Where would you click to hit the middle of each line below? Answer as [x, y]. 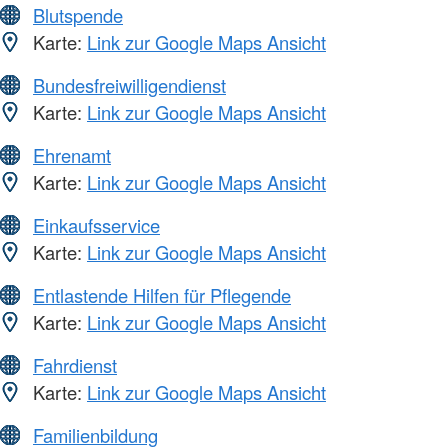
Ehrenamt [72, 155]
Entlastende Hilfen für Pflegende [162, 295]
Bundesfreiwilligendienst [129, 85]
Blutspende [78, 15]
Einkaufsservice [96, 225]
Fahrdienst [75, 365]
